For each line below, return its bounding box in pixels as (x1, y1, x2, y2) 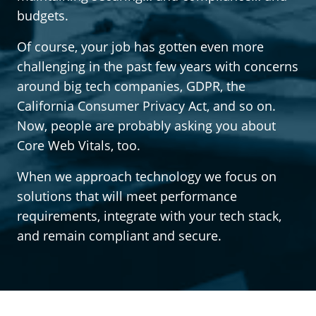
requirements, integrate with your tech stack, (17, 207, 281, 224)
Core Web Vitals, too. (17, 137, 140, 154)
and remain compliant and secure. (17, 227, 221, 244)
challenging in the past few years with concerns (17, 58, 298, 75)
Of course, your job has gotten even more (17, 38, 264, 55)
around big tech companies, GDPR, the (17, 78, 245, 95)
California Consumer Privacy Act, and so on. (17, 97, 276, 114)
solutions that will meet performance (17, 188, 237, 205)
